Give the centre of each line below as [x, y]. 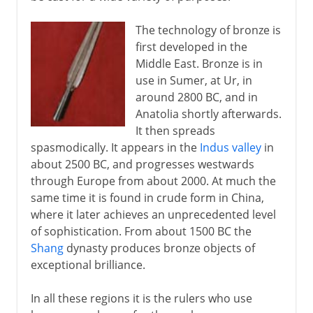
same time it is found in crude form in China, [147, 197]
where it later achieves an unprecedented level [153, 214]
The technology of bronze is [208, 30]
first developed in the [191, 46]
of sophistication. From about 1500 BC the [141, 231]
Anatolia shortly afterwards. [208, 114]
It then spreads [175, 130]
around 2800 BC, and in [196, 97]
